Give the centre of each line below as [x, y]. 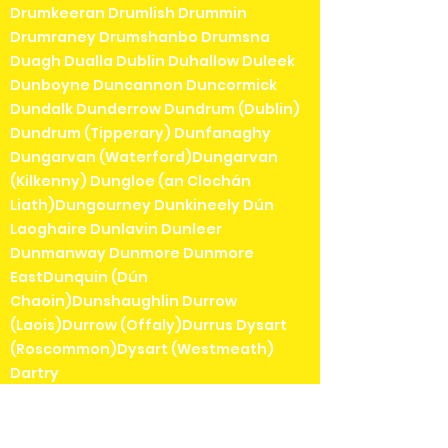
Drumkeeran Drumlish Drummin [128, 12]
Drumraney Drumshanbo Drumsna [140, 36]
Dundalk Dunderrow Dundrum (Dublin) [155, 108]
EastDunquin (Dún [79, 276]
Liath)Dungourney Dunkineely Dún [142, 204]
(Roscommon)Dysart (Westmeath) [142, 348]
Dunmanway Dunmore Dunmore [132, 252]
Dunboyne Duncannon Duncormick [143, 84]
